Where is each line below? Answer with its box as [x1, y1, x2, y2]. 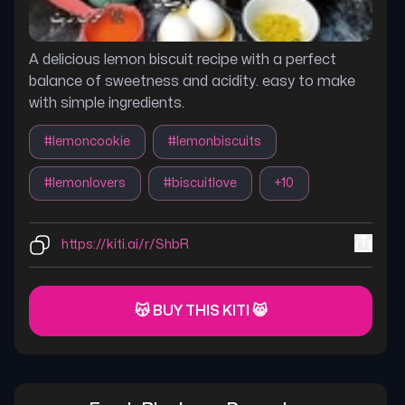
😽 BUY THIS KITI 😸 [134, 304, 268, 318]
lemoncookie [52, 136, 130, 147]
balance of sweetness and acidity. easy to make [29, 74, 355, 89]
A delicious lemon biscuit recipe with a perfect [29, 52, 336, 67]
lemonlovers [52, 177, 126, 189]
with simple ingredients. [29, 96, 184, 110]
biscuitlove [172, 177, 237, 189]
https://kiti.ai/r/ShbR [61, 239, 189, 250]
